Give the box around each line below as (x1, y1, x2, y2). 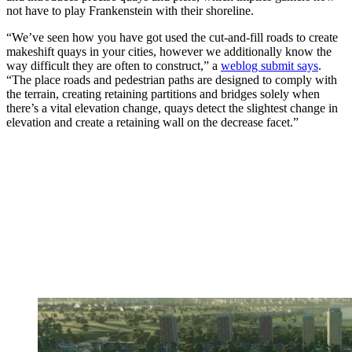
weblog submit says (221, 58, 318, 72)
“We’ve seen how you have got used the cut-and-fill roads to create (6, 30, 338, 44)
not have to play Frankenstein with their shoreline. (6, 3, 254, 17)
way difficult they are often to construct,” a (6, 58, 221, 72)
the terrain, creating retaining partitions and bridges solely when (6, 86, 320, 101)
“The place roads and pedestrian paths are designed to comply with (6, 72, 337, 86)
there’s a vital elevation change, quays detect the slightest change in (6, 101, 338, 115)
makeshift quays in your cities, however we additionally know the (6, 44, 332, 58)
